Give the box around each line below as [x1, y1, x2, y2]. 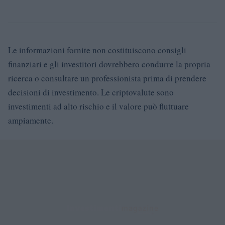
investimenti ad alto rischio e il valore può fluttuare [8, 100, 189, 112]
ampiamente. [8, 115, 53, 126]
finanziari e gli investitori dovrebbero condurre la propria [8, 58, 210, 70]
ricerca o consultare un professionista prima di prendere [8, 72, 206, 84]
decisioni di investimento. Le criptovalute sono [8, 86, 174, 98]
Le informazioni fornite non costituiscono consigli [8, 44, 186, 56]
